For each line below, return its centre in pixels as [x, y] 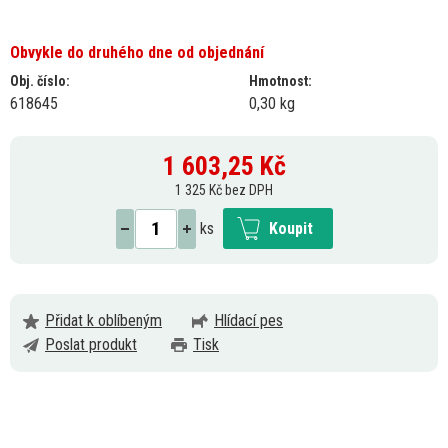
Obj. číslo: [40, 81]
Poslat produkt [91, 345]
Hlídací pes [248, 321]
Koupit [290, 229]
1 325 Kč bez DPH [224, 190]
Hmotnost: [280, 81]
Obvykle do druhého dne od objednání [137, 53]
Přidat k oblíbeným [103, 321]
